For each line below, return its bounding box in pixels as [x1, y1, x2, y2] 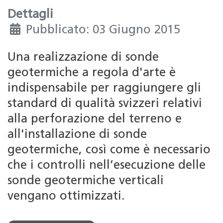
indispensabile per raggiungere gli [7, 82, 201, 95]
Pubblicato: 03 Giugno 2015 [26, 24, 180, 36]
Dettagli [7, 8, 53, 21]
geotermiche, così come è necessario [7, 144, 211, 156]
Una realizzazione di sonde [7, 51, 159, 64]
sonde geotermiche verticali [7, 175, 164, 187]
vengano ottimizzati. [7, 190, 124, 203]
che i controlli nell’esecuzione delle [7, 159, 206, 172]
